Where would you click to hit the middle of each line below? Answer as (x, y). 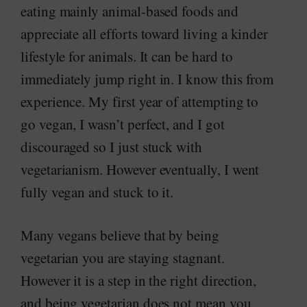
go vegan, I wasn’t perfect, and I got (123, 124)
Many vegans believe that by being (120, 235)
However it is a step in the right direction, (139, 280)
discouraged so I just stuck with (111, 147)
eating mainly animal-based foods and (130, 11)
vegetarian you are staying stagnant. (123, 258)
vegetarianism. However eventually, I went (140, 169)
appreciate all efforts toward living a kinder (145, 34)
